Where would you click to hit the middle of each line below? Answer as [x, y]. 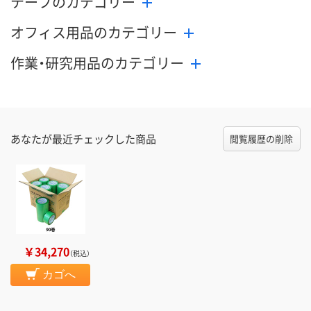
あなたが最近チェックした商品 [83, 139]
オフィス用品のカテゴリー [94, 33]
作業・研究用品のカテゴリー [97, 63]
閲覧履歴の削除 [262, 139]
